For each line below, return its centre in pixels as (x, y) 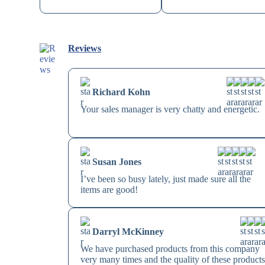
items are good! (109, 190)
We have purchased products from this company (170, 249)
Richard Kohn (122, 92)
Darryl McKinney (128, 232)
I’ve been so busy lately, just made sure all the (166, 179)
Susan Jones (117, 162)
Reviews (85, 49)
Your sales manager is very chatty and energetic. (170, 109)
